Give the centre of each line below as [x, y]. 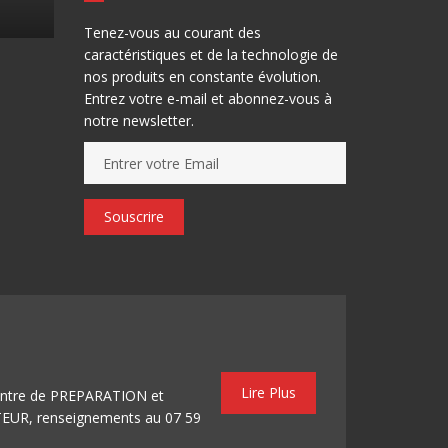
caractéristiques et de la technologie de [210, 54]
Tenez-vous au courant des [172, 32]
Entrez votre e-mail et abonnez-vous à [207, 98]
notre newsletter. [138, 120]
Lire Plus [268, 392]
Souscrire [133, 216]
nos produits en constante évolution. [202, 76]
